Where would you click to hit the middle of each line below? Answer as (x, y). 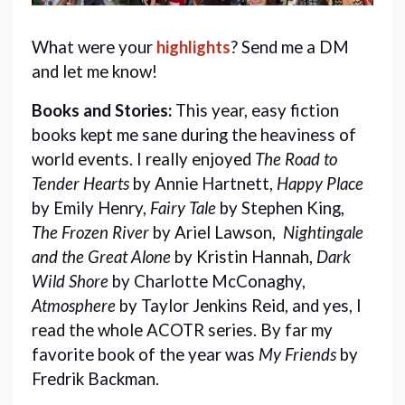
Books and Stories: (102, 111)
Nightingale (323, 233)
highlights (193, 47)
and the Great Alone (101, 257)
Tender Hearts (80, 184)
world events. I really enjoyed (143, 160)
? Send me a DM (290, 47)
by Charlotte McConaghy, (207, 282)
